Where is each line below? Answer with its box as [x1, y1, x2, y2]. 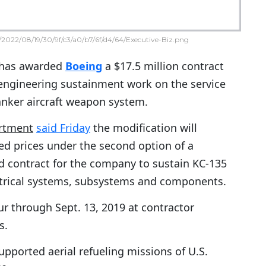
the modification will [90, 121, 197, 135]
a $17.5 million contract [105, 59, 224, 74]
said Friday [36, 121, 90, 135]
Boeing [65, 59, 102, 74]
